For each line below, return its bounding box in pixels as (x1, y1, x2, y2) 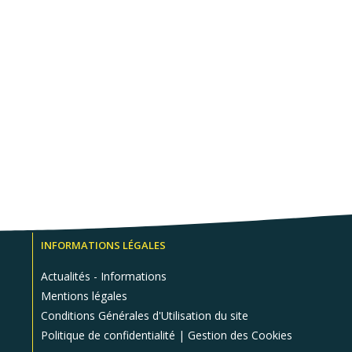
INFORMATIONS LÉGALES (40, 238, 166, 252)
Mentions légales (40, 288, 127, 303)
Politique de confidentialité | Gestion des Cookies (40, 328, 292, 343)
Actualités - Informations (40, 269, 167, 284)
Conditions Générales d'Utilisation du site (40, 308, 248, 323)
